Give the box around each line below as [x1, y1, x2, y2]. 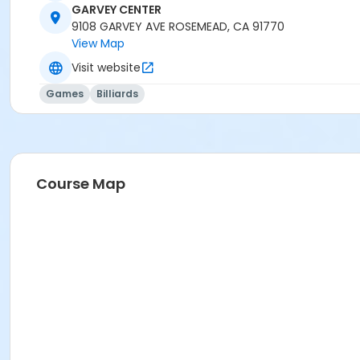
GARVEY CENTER [72, 2, 162, 18]
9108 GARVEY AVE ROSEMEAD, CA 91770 [72, 18, 284, 35]
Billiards [96, 87, 138, 101]
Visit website [72, 59, 141, 76]
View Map [72, 35, 125, 52]
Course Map [36, 174, 125, 194]
